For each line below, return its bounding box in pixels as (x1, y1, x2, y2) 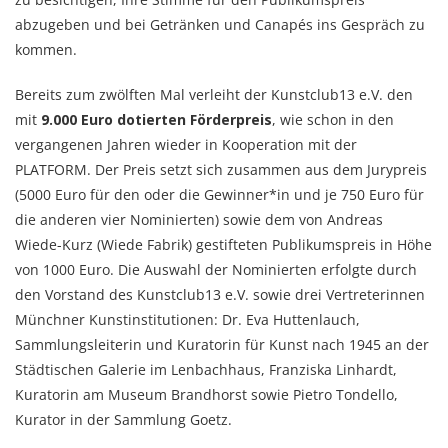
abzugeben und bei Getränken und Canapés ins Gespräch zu (15, 14, 425, 34)
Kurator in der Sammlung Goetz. (15, 409, 232, 429)
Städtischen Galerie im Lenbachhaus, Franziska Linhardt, (15, 359, 397, 379)
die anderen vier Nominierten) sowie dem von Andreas (15, 209, 383, 229)
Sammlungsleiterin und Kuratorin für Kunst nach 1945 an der (15, 334, 429, 354)
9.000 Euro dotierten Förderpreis (41, 109, 272, 129)
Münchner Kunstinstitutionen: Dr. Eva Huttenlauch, (15, 309, 360, 329)
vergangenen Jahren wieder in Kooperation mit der (15, 134, 357, 154)
